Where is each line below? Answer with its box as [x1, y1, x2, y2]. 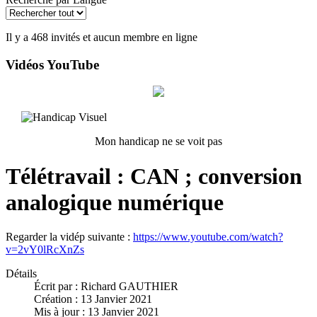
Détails [6, 267, 37, 280]
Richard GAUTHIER [81, 280, 178, 293]
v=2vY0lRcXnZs [6, 243, 84, 256]
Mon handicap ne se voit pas [95, 135, 222, 148]
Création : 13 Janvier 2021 [34, 293, 152, 306]
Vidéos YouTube [6, 57, 99, 72]
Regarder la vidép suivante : [6, 231, 133, 243]
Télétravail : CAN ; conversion [6, 163, 302, 189]
